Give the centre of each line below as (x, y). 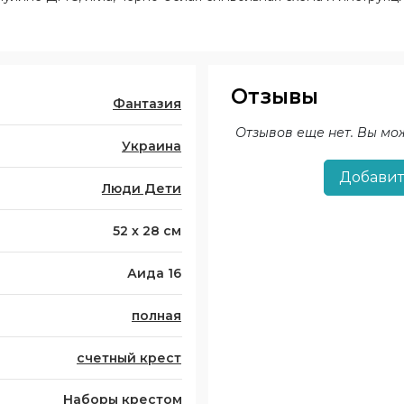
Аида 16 (154, 273)
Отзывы (275, 96)
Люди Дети (142, 188)
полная (156, 316)
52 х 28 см (147, 231)
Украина (151, 146)
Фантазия (147, 104)
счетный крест (129, 358)
